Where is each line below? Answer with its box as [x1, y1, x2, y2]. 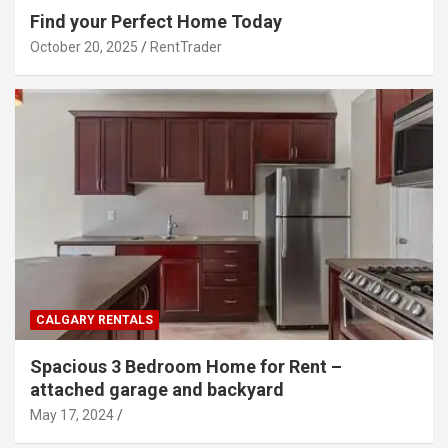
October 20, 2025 [30, 39, 138, 56]
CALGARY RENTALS [36, 313, 153, 328]
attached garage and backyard [30, 379, 284, 401]
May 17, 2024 [30, 407, 114, 424]
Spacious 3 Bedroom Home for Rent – [30, 356, 342, 378]
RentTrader [150, 39, 222, 56]
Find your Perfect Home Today [30, 11, 282, 33]
